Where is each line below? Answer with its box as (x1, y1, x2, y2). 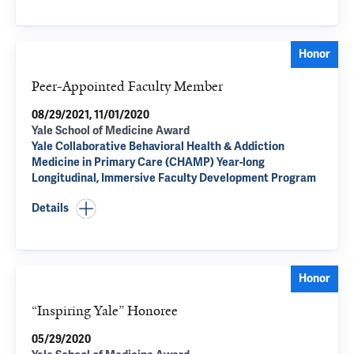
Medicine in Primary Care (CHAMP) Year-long (32, 156, 265, 169)
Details (32, 201, 69, 215)
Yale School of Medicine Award (32, 124, 190, 137)
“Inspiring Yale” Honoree (32, 302, 178, 319)
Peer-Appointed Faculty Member (32, 77, 223, 95)
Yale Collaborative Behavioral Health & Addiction (32, 140, 284, 153)
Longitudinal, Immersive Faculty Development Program (32, 171, 316, 185)
